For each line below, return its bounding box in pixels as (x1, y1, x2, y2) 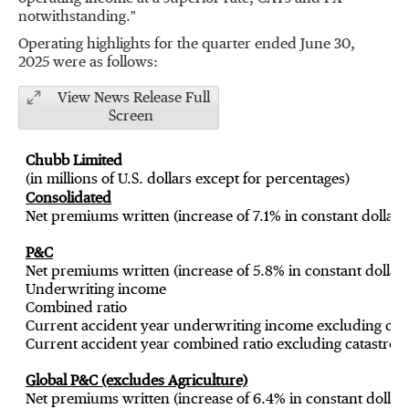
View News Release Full (57, 91, 210, 106)
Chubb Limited (25, 154, 122, 169)
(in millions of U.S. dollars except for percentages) (25, 173, 350, 187)
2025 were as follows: (18, 56, 158, 70)
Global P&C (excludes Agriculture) (25, 374, 247, 389)
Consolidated (25, 192, 111, 206)
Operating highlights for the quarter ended (18, 37, 300, 52)
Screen (109, 110, 153, 124)
